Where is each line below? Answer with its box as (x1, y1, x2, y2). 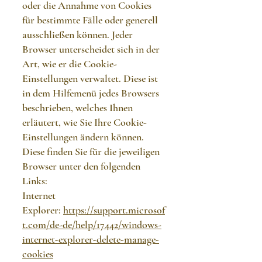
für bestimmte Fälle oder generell (22, 13, 158, 26)
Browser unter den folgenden (22, 160, 140, 173)
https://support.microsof (63, 204, 165, 216)
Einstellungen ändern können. (22, 130, 144, 143)
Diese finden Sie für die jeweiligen (22, 145, 160, 158)
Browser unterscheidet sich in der (22, 43, 160, 56)
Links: (22, 174, 47, 187)
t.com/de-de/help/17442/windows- (22, 218, 161, 231)
